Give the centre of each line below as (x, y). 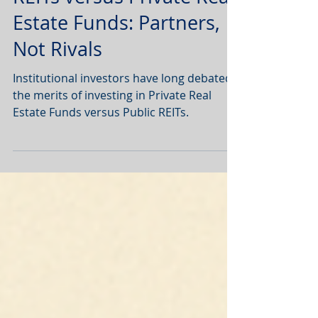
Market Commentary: (108, 41)
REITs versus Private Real (124, 67)
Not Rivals (57, 120)
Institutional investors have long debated (122, 149)
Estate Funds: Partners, (116, 94)
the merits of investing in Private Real (112, 166)
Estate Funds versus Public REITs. (101, 183)
